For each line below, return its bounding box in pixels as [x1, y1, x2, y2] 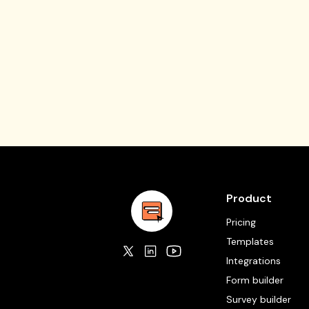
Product [226, 191, 272, 206]
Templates [226, 235, 274, 248]
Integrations [226, 255, 281, 267]
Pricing [226, 216, 256, 228]
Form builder [226, 274, 283, 286]
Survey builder [226, 293, 291, 306]
